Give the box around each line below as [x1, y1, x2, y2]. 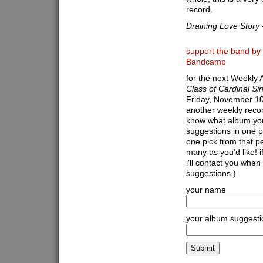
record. [186, 5, 213, 14]
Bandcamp [186, 57, 226, 66]
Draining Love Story [186, 21, 259, 31]
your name [186, 185, 226, 194]
